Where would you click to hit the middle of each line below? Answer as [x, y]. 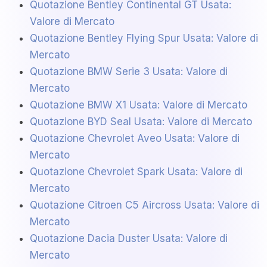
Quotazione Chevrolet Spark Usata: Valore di [136, 172]
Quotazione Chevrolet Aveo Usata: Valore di [135, 139]
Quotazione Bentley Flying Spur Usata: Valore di [144, 38]
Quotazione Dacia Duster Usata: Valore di [129, 239]
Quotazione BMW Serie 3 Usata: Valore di [129, 72]
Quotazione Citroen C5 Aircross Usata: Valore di [145, 205]
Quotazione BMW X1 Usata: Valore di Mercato [139, 105]
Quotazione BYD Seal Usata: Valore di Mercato [141, 122]
